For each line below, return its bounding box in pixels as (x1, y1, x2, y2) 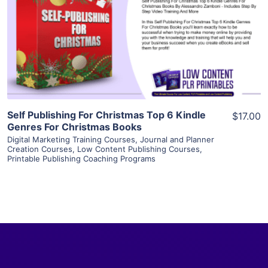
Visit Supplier (102, 40, 166, 53)
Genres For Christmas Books (7, 120, 142, 133)
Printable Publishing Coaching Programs (7, 153, 156, 163)
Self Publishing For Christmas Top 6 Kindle (7, 108, 206, 121)
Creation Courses (7, 144, 72, 154)
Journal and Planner (140, 134, 214, 144)
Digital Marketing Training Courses (7, 134, 135, 144)
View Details (104, 6, 164, 19)
